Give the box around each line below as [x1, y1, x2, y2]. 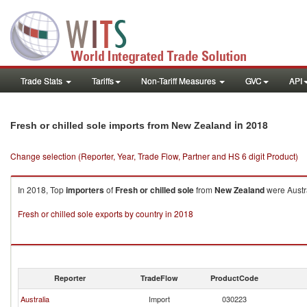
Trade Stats [21, 75, 64, 86]
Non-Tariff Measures [141, 75, 218, 86]
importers [66, 184, 104, 196]
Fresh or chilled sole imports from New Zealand [10, 120, 232, 131]
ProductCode [210, 273, 258, 283]
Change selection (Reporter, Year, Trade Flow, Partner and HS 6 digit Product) [10, 150, 298, 162]
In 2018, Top [18, 184, 66, 195]
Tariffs [92, 75, 114, 86]
